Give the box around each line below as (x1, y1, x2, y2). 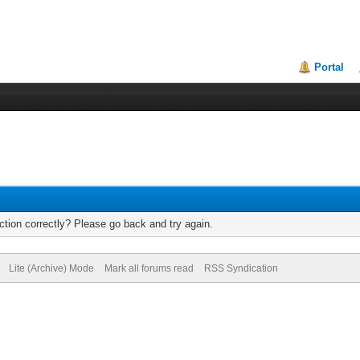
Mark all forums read (104, 263, 194, 274)
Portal (314, 61, 345, 73)
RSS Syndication (203, 263, 278, 274)
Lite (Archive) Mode (8, 263, 94, 274)
